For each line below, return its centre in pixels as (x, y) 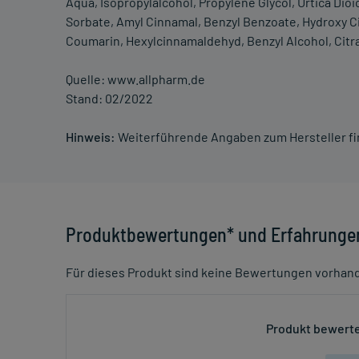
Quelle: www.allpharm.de (135, 79)
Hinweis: (91, 137)
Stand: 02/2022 (109, 99)
